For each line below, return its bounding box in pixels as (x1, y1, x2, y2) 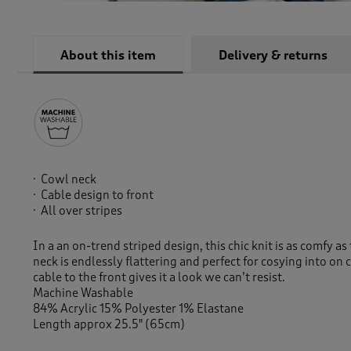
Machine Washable (33, 286, 133, 301)
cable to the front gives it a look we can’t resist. (33, 270, 285, 285)
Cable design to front (41, 188, 154, 203)
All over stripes (41, 204, 125, 219)
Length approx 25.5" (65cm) (33, 317, 185, 332)
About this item (60, 48, 156, 64)
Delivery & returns (219, 48, 327, 64)
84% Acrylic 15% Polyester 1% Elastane (33, 302, 244, 317)
